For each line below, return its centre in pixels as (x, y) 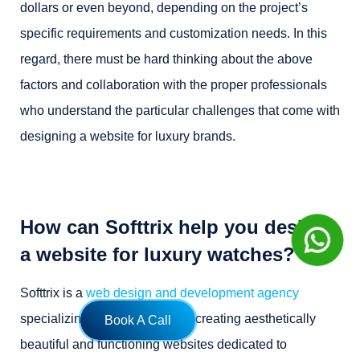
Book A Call (138, 320)
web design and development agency (192, 293)
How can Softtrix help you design (174, 227)
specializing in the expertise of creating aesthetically (168, 319)
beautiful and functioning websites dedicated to (153, 344)
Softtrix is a (53, 293)
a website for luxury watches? (157, 254)
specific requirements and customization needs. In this (174, 33)
